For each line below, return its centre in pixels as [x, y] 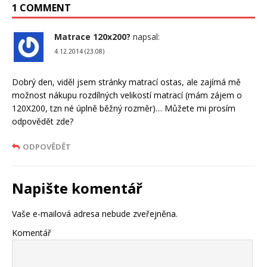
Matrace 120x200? [92, 36]
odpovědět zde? [43, 121]
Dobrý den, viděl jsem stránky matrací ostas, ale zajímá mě [126, 82]
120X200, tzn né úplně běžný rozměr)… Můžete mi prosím [124, 108]
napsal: [146, 36]
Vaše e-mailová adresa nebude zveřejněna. [95, 213]
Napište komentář [77, 188]
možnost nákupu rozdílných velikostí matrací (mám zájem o [127, 95]
